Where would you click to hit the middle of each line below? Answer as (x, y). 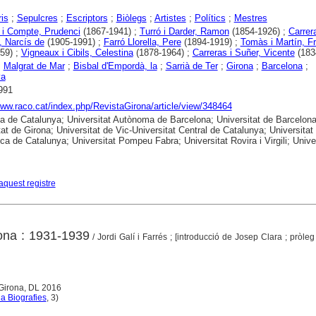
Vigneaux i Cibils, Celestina (77, 52)
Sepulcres (37, 18)
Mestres (250, 18)
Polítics (210, 18)
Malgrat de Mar (34, 66)
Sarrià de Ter (192, 66)
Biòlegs (131, 18)
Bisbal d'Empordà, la (115, 66)
